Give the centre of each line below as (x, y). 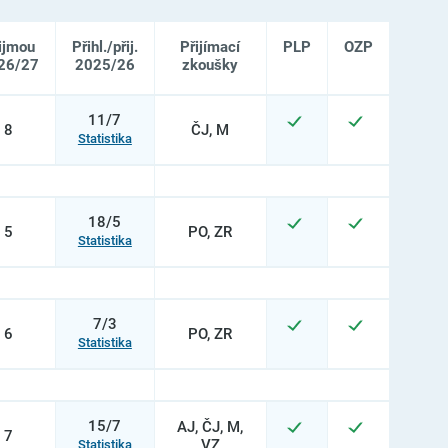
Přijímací (210, 47)
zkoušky (210, 65)
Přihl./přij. (104, 47)
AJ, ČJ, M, (210, 427)
